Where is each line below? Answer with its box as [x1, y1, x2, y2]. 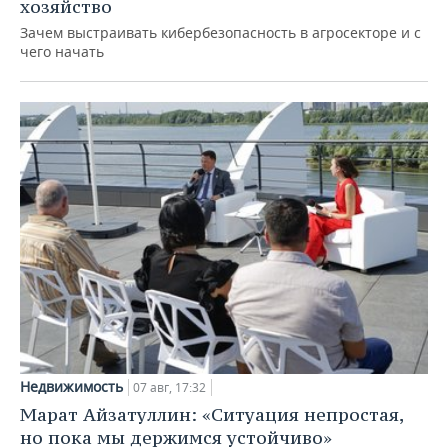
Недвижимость [20, 376, 123, 396]
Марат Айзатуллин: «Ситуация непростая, [20, 402, 403, 426]
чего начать [20, 41, 104, 61]
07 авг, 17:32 [133, 378, 206, 396]
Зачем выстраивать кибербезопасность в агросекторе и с [20, 22, 421, 42]
